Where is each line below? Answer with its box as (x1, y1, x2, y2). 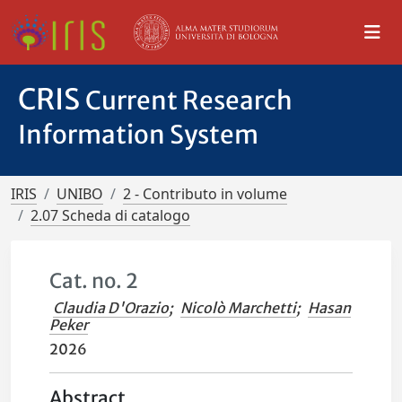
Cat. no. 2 (49, 268, 139, 293)
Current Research (85, 84, 293, 117)
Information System (18, 118, 258, 151)
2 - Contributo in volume (123, 184, 287, 204)
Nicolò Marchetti (180, 299, 297, 317)
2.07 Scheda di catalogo (31, 205, 190, 225)
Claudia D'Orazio (53, 299, 170, 317)
